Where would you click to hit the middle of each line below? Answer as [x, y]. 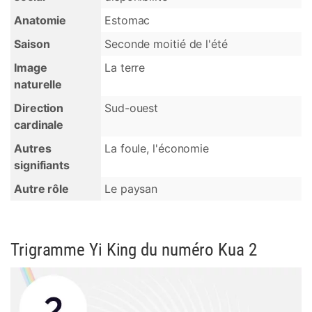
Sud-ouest [132, 108]
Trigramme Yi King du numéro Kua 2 [134, 250]
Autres [33, 148]
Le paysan [131, 189]
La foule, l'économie [157, 148]
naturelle [38, 84]
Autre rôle [41, 189]
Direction [39, 108]
